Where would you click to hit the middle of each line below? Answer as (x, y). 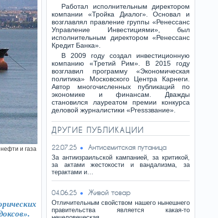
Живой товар (109, 192)
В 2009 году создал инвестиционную (126, 55)
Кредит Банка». (76, 45)
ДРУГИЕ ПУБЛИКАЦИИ (98, 130)
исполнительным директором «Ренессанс (121, 37)
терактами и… (73, 172)
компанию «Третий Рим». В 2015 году (121, 63)
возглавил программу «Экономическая (121, 71)
